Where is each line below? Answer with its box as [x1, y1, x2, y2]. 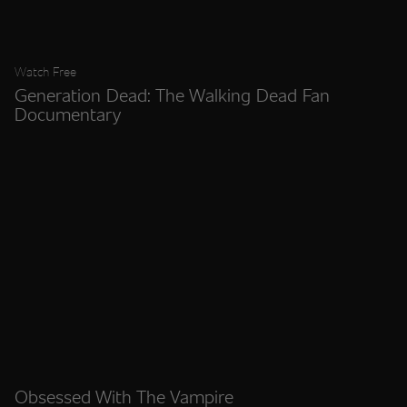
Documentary [15, 100, 121, 126]
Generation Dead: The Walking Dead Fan [15, 81, 330, 107]
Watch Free [15, 62, 76, 80]
